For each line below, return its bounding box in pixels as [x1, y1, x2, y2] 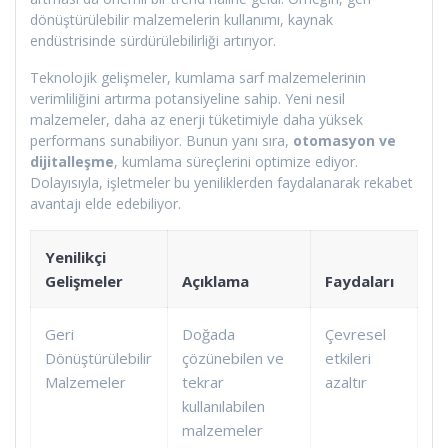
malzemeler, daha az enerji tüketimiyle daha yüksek [30, 109, 363, 129]
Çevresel [325, 323, 386, 344]
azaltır [325, 371, 367, 392]
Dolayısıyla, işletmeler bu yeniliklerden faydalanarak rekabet [30, 172, 413, 192]
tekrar [182, 371, 224, 392]
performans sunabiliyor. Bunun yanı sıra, [30, 130, 293, 150]
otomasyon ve [293, 130, 396, 150]
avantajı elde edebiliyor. [30, 193, 181, 213]
